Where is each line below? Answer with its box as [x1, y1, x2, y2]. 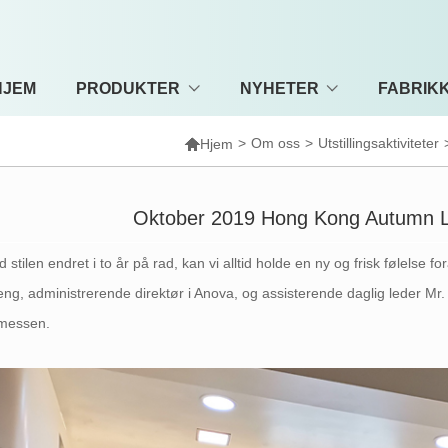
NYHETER [239, 79, 319, 97]
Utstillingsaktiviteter [318, 135, 440, 151]
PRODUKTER [76, 79, 181, 97]
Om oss [251, 135, 301, 151]
